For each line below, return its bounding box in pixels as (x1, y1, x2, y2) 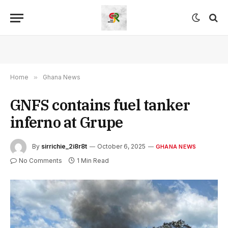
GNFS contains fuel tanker (10, 95, 190, 115)
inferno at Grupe (10, 112, 123, 132)
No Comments (19, 157, 62, 164)
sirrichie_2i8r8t (41, 142, 87, 151)
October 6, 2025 (97, 142, 146, 151)
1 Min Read (77, 157, 109, 164)
